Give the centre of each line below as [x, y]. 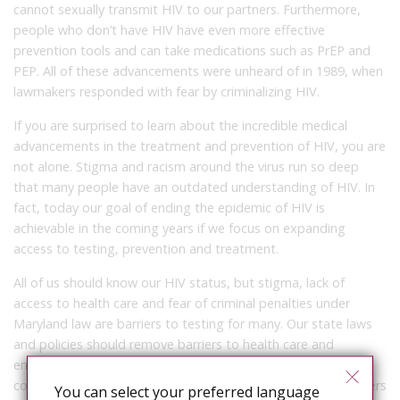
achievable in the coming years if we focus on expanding [179, 228]
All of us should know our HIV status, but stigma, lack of [179, 282]
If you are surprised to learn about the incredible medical [180, 125]
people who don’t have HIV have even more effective [169, 29]
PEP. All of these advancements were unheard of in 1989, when [198, 71]
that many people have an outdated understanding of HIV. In [194, 187]
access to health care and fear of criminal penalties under [182, 303]
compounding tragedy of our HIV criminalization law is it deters [200, 385]
